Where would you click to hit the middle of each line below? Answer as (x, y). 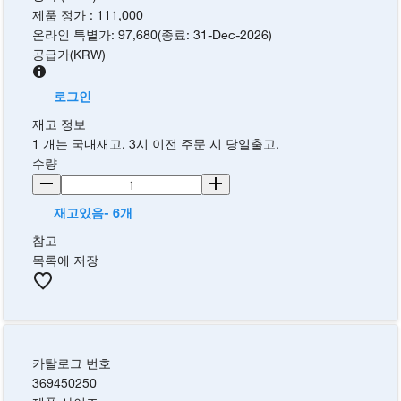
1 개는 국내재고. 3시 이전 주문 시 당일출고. (156, 144)
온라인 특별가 (72, 35)
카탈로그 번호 (72, 363)
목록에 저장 (66, 260)
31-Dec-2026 (231, 35)
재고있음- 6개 (94, 213)
